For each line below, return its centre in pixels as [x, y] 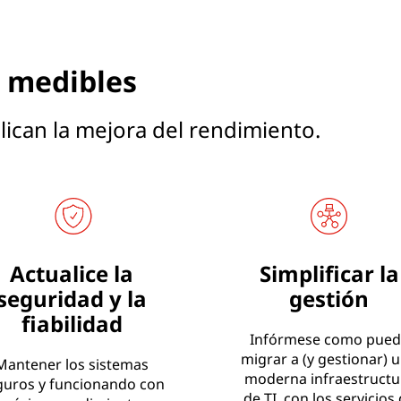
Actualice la [72, 273]
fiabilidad [72, 323]
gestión [329, 298]
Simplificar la [329, 273]
